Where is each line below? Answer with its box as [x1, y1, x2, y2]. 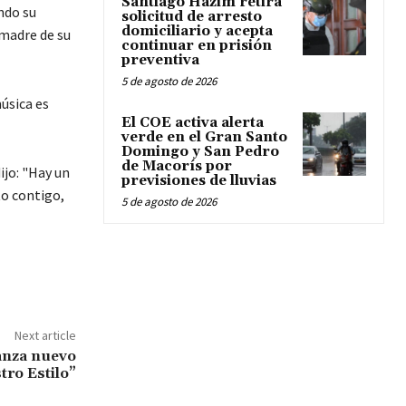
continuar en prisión [121, 37, 272, 54]
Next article [14, 327, 76, 344]
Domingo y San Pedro [121, 143, 279, 160]
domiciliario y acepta [121, 23, 273, 40]
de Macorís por [121, 158, 232, 175]
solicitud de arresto [121, 8, 262, 25]
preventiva [121, 52, 199, 69]
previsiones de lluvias [121, 172, 276, 189]
